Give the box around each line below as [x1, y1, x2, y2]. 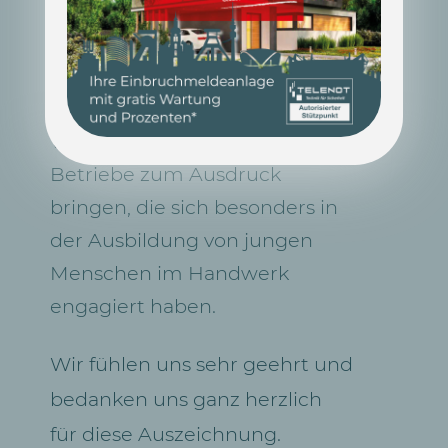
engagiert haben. [49, 293, 216, 318]
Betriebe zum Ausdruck [49, 161, 281, 186]
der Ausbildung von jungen [49, 227, 313, 252]
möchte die [49, 29, 162, 54]
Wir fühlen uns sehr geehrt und [49, 351, 353, 376]
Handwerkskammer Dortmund [49, 62, 353, 87]
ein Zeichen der [49, 95, 202, 120]
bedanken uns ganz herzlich [49, 386, 322, 411]
